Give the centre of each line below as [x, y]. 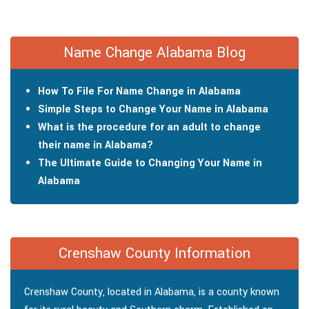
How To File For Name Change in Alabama [139, 91]
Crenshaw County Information [154, 253]
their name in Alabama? [96, 145]
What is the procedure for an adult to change [149, 127]
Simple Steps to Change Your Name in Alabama [153, 109]
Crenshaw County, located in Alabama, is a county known [152, 292]
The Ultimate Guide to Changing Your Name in [150, 163]
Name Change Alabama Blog [154, 52]
